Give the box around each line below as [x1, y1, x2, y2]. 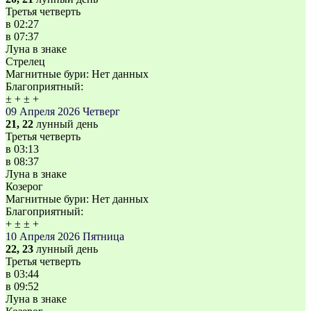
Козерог [6, 180, 43, 193]
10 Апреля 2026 [6, 230, 80, 243]
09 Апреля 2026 [6, 106, 80, 118]
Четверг [83, 106, 120, 118]
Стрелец [6, 56, 45, 68]
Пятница [83, 230, 124, 243]
